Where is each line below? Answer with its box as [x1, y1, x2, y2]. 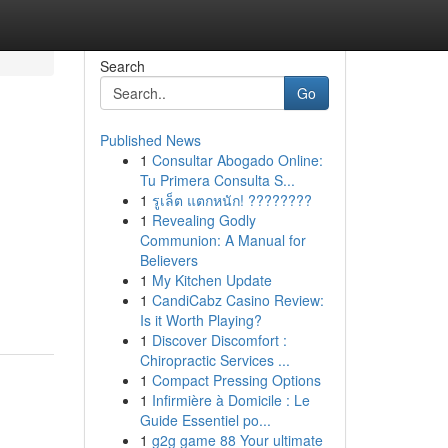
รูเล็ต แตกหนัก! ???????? [151, 190, 312, 210]
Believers [139, 250, 198, 270]
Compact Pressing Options [151, 370, 321, 390]
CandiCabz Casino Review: [151, 290, 324, 310]
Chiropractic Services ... [139, 350, 290, 370]
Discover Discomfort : [151, 330, 287, 350]
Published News [99, 130, 201, 150]
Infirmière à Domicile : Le [151, 390, 310, 410]
